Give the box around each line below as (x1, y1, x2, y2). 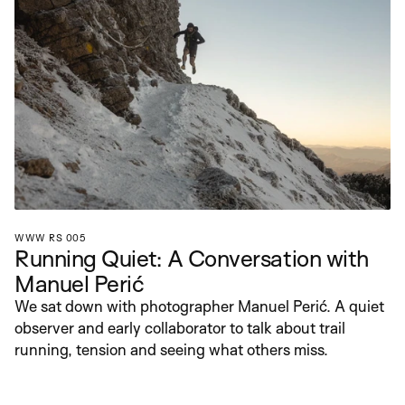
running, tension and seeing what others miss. (14, 340, 328, 359)
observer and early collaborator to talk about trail (14, 318, 345, 337)
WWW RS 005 (14, 231, 85, 244)
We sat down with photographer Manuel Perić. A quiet (14, 297, 384, 316)
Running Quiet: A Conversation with (14, 243, 369, 272)
